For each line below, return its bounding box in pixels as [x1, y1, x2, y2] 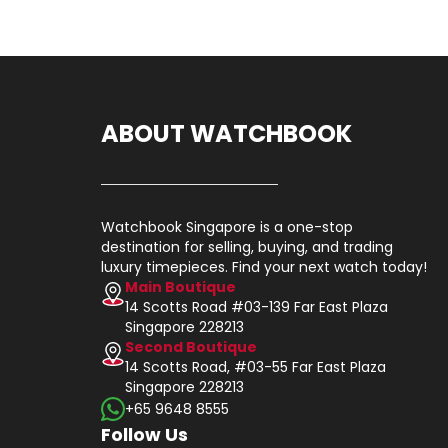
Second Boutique [125, 336, 257, 357]
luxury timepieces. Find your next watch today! [101, 256, 427, 277]
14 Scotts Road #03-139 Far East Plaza [125, 296, 388, 317]
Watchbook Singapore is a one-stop [101, 216, 353, 237]
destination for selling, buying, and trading [101, 236, 393, 257]
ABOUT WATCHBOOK [101, 116, 352, 150]
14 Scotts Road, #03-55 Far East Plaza [125, 356, 386, 377]
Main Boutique [125, 276, 236, 297]
